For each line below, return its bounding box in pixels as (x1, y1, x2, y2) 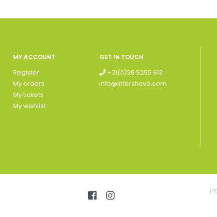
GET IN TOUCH (99, 53, 144, 62)
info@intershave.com (99, 79, 167, 89)
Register (13, 68, 39, 77)
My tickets (13, 90, 44, 100)
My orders (13, 79, 45, 89)
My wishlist (13, 101, 46, 111)
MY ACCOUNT (13, 53, 55, 62)
